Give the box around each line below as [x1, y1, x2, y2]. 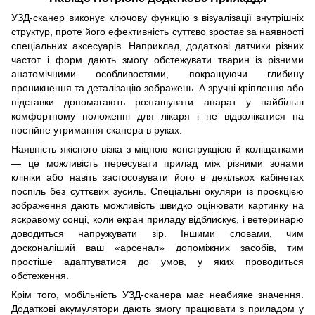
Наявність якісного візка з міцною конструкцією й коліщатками [11, 143, 304, 155]
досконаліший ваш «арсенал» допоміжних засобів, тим [11, 242, 304, 254]
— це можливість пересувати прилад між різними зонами [11, 157, 304, 169]
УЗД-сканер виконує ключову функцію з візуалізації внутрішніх [11, 12, 304, 24]
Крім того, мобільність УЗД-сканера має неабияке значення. [11, 289, 304, 301]
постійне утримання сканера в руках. [11, 124, 182, 136]
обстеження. [11, 270, 69, 282]
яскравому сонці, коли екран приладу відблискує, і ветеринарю [11, 214, 304, 226]
